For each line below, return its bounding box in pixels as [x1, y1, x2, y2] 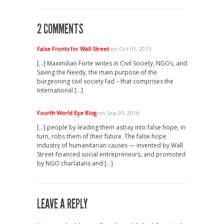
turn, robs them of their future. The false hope [37, 132, 166, 140]
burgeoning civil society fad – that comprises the [37, 77, 173, 85]
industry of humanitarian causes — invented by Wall [37, 141, 183, 149]
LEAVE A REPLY [37, 196, 87, 212]
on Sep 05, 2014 [96, 109, 139, 116]
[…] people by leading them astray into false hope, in [37, 123, 185, 131]
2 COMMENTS [37, 21, 83, 37]
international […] [37, 86, 83, 94]
